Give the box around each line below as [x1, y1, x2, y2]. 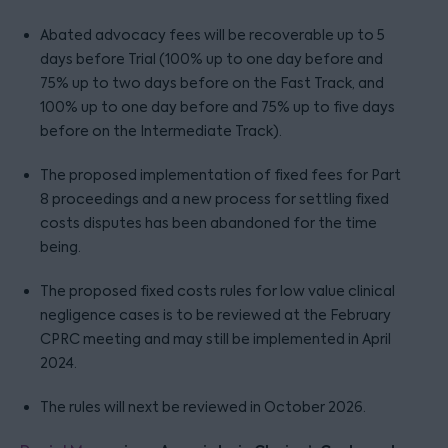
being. [40, 238, 81, 256]
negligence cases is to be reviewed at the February [40, 306, 391, 324]
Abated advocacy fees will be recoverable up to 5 [40, 26, 385, 44]
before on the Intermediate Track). [40, 122, 282, 140]
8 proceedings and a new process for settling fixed [40, 190, 389, 208]
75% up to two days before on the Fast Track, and [40, 74, 384, 92]
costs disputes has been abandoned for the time [40, 214, 377, 232]
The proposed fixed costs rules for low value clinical [40, 282, 395, 300]
